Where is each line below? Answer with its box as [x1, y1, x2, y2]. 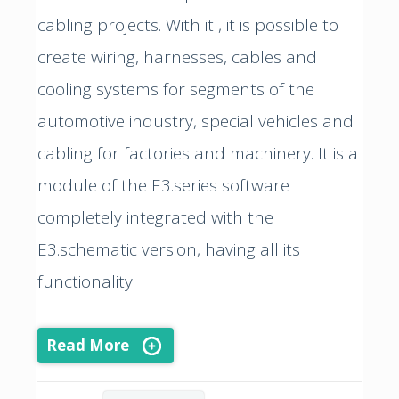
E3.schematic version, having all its [37, 237, 300, 261]
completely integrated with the [37, 205, 273, 229]
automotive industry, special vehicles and [37, 109, 354, 133]
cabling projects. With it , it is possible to [37, 12, 338, 37]
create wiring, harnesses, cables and [37, 45, 317, 69]
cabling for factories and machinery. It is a [37, 141, 358, 165]
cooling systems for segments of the [37, 77, 314, 101]
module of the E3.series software [37, 173, 289, 197]
